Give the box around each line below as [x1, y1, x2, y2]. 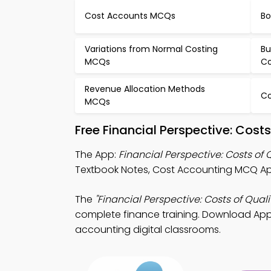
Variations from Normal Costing [85, 43, 218, 55]
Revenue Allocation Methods [85, 83, 205, 95]
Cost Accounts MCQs [85, 9, 175, 22]
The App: [75, 148, 119, 162]
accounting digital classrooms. [75, 223, 221, 237]
